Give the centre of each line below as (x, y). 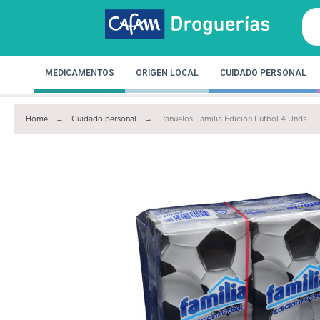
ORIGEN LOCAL (167, 72)
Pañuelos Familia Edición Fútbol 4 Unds (234, 119)
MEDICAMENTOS (80, 72)
